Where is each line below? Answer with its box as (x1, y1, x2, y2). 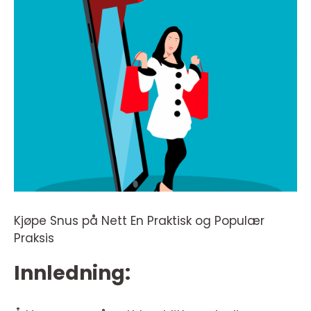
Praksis (14, 230, 54, 246)
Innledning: (14, 260, 131, 287)
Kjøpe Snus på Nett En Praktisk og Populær (14, 212, 264, 229)
